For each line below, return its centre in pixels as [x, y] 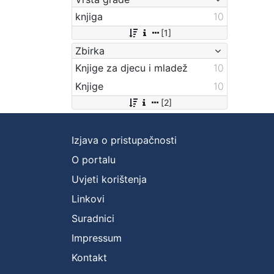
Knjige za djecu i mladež [131, 68]
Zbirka [90, 50]
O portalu [94, 159]
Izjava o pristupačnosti [124, 140]
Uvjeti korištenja [109, 179]
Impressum [97, 238]
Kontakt [89, 257]
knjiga [89, 16]
